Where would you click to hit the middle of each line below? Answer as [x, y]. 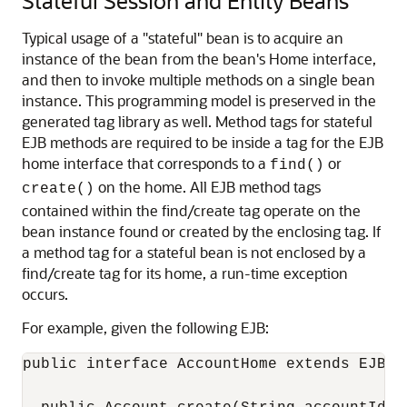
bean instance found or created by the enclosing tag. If [202, 231]
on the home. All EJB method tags [208, 187]
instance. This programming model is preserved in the [199, 100]
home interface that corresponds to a [146, 163]
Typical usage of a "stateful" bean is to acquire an [183, 38]
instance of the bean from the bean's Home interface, [199, 59]
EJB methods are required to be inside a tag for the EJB [203, 142]
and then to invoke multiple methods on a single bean [199, 79]
